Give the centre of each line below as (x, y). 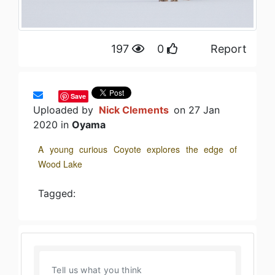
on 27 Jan (197, 110)
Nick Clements (135, 110)
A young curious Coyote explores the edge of (137, 149)
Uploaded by (65, 110)
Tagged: (57, 194)
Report (229, 49)
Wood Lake (60, 164)
